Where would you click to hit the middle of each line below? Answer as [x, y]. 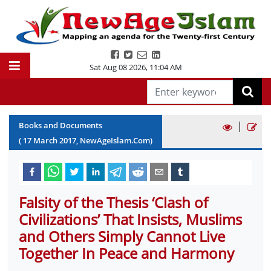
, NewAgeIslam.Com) [114, 140]
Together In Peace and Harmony [126, 253]
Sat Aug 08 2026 [117, 67]
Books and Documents [60, 125]
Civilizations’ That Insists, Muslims [130, 219]
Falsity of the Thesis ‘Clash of [113, 202]
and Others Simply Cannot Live [122, 236]
